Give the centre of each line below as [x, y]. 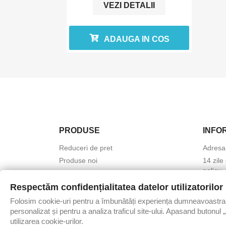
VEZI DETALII [129, 6]
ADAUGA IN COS [136, 39]
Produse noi [78, 161]
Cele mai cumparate [91, 173]
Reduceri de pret [86, 148]
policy [212, 171]
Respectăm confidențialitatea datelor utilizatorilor [117, 187]
